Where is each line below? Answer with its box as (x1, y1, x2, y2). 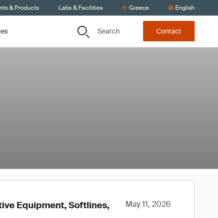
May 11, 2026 (126, 199, 171, 209)
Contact (156, 27, 182, 36)
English (175, 4, 195, 12)
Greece (129, 4, 149, 12)
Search (97, 26, 120, 36)
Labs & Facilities (58, 4, 103, 12)
